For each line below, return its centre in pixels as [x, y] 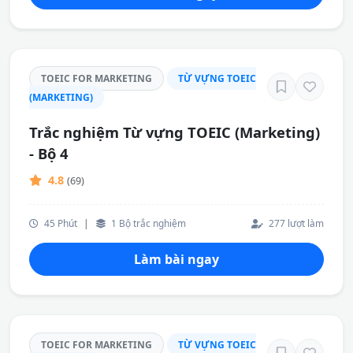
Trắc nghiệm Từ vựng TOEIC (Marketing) [175, 132]
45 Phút [59, 223]
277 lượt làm [295, 223]
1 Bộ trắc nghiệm [147, 223]
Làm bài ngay [176, 259]
